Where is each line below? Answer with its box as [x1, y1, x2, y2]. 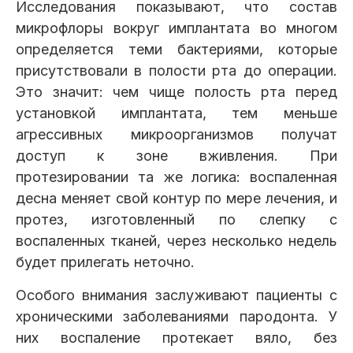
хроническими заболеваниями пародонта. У [16, 308, 337, 325]
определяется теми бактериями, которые [16, 41, 337, 58]
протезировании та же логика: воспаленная [16, 169, 337, 186]
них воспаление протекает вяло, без [16, 329, 337, 347]
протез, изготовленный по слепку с [16, 211, 337, 229]
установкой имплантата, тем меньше [16, 105, 337, 122]
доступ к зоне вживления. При [16, 147, 337, 165]
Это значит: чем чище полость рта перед [16, 84, 337, 101]
